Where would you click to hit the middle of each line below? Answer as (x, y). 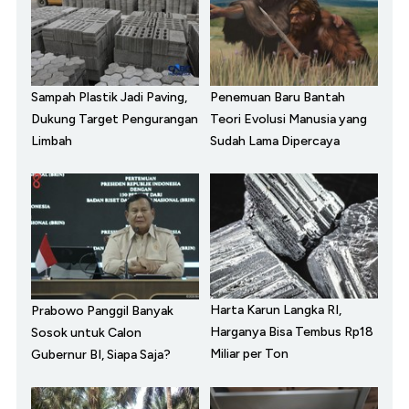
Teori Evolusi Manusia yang (288, 119)
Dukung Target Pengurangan (115, 119)
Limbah (52, 141)
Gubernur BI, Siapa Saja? (101, 354)
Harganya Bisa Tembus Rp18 (292, 332)
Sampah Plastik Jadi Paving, (109, 97)
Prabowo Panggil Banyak (102, 310)
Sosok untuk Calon (86, 332)
